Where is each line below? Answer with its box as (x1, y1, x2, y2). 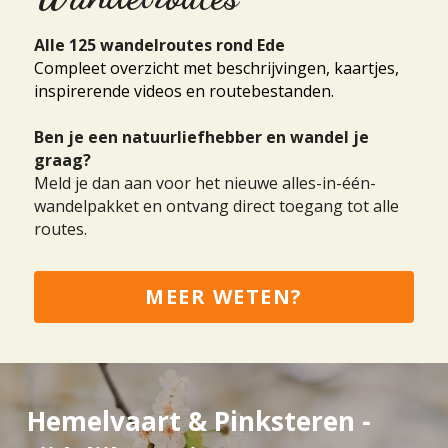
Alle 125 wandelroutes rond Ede (34, 34, 285, 57)
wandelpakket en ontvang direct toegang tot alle (34, 195, 399, 218)
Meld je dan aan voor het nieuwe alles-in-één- (34, 172, 376, 195)
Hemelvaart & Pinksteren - (26, 403, 371, 440)
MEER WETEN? (145, 283, 303, 311)
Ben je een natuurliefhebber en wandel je (34, 126, 369, 149)
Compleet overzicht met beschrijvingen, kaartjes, (34, 57, 399, 80)
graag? (34, 149, 91, 172)
